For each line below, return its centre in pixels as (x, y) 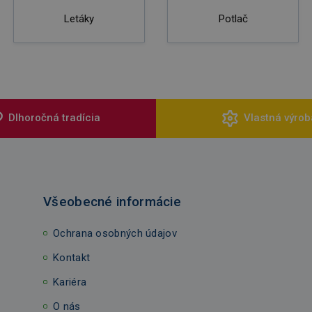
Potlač (233, 18)
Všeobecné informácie (112, 202)
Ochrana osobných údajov (115, 233)
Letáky (79, 18)
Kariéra (70, 282)
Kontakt (72, 257)
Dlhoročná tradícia (54, 118)
